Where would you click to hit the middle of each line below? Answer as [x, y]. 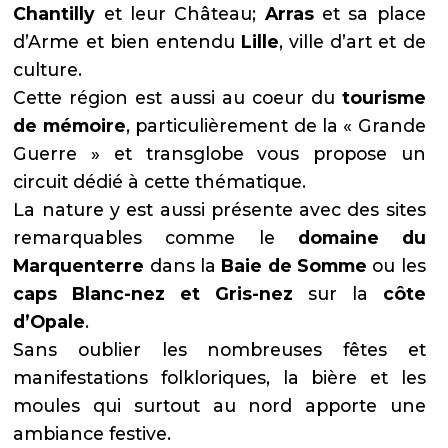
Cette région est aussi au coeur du [177, 97]
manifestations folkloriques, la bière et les [219, 377]
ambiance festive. [92, 433]
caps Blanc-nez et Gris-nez [153, 293]
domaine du [361, 237]
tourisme [383, 97]
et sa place [369, 13]
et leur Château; [180, 13]
